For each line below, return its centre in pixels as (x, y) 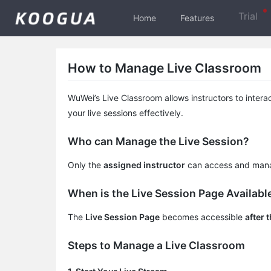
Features (197, 18)
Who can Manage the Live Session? (158, 142)
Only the (86, 165)
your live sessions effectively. (126, 113)
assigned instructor (144, 165)
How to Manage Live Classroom (165, 68)
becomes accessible (202, 217)
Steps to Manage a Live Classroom (156, 246)
